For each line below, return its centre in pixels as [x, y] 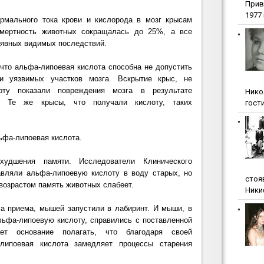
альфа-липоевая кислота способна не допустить [103, 67]
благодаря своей [155, 232]
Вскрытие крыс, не [151, 79]
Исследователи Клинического [132, 161]
